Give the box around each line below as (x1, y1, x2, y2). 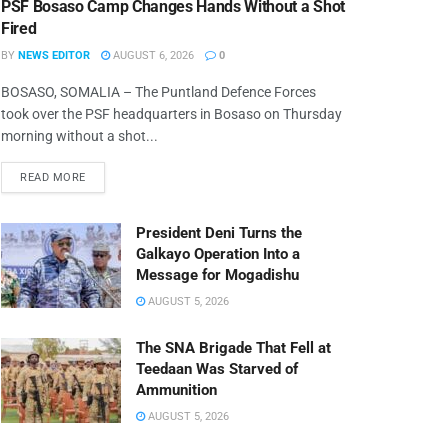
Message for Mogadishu (136, 265, 299, 284)
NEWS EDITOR (18, 48, 90, 62)
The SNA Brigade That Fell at (136, 338, 331, 357)
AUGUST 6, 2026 (110, 48, 194, 62)
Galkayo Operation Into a (136, 244, 300, 263)
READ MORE (20, 170, 86, 184)
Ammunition (136, 380, 217, 399)
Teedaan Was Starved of (136, 359, 298, 378)
